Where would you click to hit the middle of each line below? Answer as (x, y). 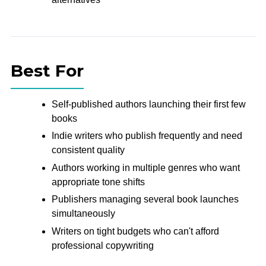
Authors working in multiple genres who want (145, 167)
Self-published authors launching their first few (148, 104)
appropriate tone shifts (98, 182)
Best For (47, 70)
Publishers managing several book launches (145, 199)
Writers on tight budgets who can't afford (135, 231)
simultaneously (83, 214)
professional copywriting (102, 245)
